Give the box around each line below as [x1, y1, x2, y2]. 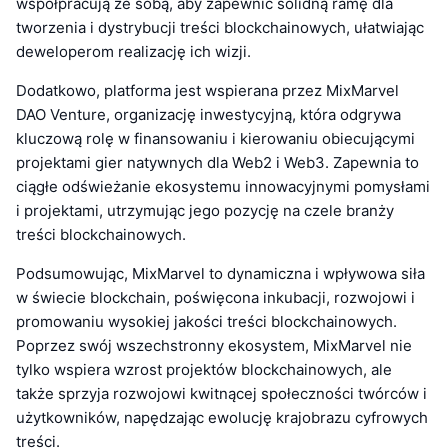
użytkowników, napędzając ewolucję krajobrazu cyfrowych [16, 408, 428, 428]
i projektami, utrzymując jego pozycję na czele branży [16, 201, 394, 221]
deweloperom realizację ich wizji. [16, 42, 251, 62]
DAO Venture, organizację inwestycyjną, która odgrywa [16, 105, 401, 125]
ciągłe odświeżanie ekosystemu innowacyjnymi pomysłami [16, 177, 430, 197]
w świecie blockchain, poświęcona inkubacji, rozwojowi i [16, 288, 415, 308]
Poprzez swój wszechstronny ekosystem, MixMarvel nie [16, 336, 412, 356]
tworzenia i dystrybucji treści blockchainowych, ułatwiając [16, 18, 424, 38]
